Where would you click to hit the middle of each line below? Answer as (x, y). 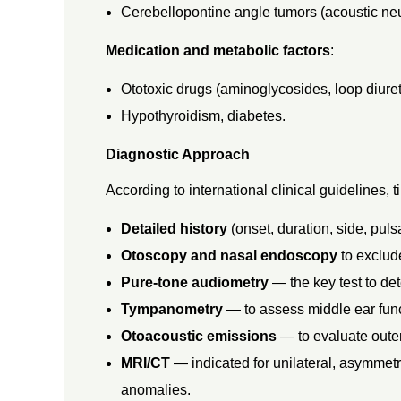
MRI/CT (146, 363)
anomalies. (156, 389)
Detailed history (175, 228)
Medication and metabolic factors (218, 50)
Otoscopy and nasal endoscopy (230, 255)
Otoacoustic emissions (199, 336)
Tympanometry (172, 309)
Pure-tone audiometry (195, 282)
